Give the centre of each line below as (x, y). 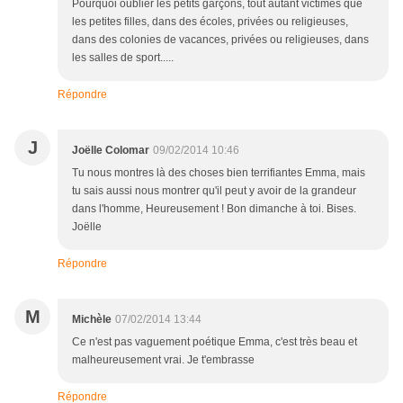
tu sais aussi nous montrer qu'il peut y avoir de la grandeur (214, 191)
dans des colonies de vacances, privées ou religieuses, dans (220, 40)
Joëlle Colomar (111, 151)
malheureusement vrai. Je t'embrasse (163, 360)
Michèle (92, 320)
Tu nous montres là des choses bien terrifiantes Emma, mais (219, 173)
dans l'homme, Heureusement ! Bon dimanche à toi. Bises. (214, 209)
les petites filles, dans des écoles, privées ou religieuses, (210, 22)
